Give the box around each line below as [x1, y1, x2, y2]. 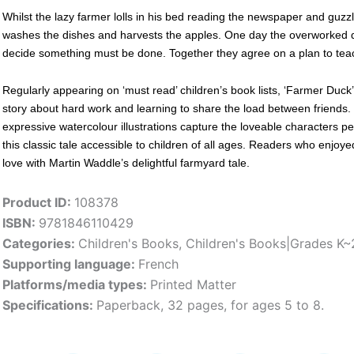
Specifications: [2, 296, 96, 313]
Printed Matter [150, 276, 236, 292]
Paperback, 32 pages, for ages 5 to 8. [96, 296, 324, 313]
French [138, 255, 179, 272]
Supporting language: [2, 255, 138, 272]
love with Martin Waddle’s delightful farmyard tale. [2, 156, 250, 170]
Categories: [2, 235, 78, 251]
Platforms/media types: [2, 276, 150, 292]
